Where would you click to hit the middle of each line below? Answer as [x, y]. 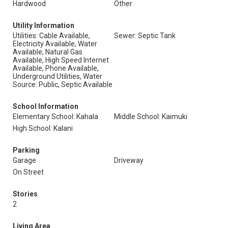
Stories [25, 194]
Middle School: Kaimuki [151, 117]
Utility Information [44, 25]
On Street [28, 172]
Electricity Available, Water [55, 44]
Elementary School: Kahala [55, 117]
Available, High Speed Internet [61, 60]
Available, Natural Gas [48, 52]
